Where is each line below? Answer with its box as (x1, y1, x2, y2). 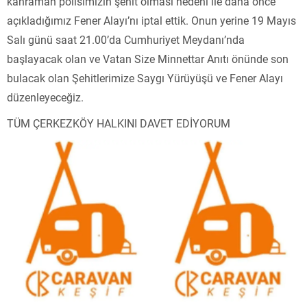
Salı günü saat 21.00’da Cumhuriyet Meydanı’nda (7, 32, 245, 47)
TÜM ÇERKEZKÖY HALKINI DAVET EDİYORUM (7, 115, 230, 130)
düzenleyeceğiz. (7, 89, 84, 104)
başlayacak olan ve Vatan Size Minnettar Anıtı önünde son (7, 51, 288, 66)
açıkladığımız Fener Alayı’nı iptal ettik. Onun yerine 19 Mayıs (7, 12, 296, 27)
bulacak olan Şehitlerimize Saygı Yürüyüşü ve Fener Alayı (7, 70, 283, 85)
